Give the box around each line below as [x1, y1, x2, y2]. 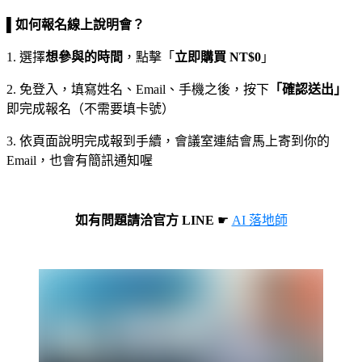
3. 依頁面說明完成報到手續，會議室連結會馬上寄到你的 [6, 134, 330, 149]
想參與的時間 [45, 50, 123, 65]
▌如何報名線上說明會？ [6, 18, 145, 32]
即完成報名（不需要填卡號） [6, 102, 175, 116]
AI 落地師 [231, 213, 288, 228]
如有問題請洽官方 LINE [74, 213, 217, 228]
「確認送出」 [269, 82, 347, 97]
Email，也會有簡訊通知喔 [6, 154, 153, 168]
